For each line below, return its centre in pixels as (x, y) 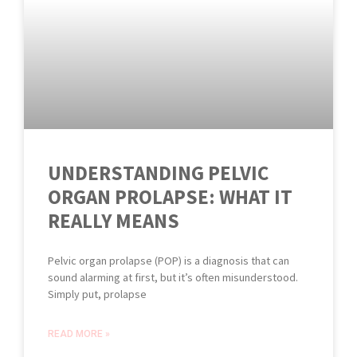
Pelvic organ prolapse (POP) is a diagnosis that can (169, 260)
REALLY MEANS (114, 220)
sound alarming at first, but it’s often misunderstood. (173, 277)
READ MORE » (79, 333)
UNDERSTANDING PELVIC (158, 173)
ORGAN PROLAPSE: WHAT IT (170, 196)
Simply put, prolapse (97, 294)
